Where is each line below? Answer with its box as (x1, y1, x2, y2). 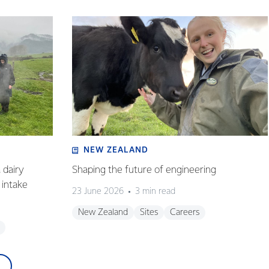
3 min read (134, 187, 175, 196)
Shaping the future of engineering (71, 165, 216, 175)
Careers (169, 208, 199, 217)
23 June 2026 (71, 187, 124, 196)
